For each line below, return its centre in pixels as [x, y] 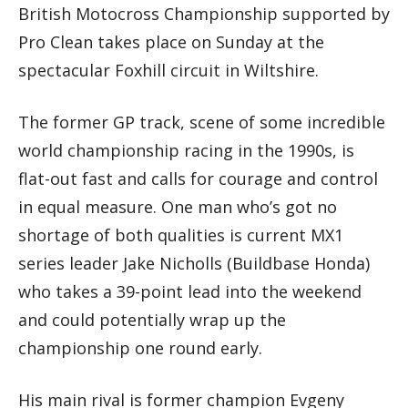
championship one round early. [140, 348]
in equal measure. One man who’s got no [178, 207]
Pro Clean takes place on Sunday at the [171, 42]
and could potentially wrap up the [152, 320]
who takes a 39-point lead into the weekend [190, 292]
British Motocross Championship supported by [204, 14]
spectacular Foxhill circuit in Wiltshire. [168, 71]
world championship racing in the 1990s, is [186, 151]
